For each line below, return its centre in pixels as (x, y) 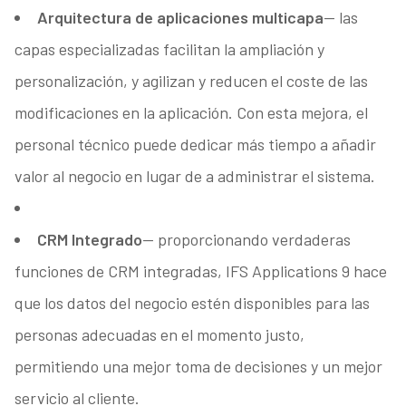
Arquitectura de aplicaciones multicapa (180, 18)
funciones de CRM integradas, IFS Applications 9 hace (200, 271)
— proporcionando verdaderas (246, 240)
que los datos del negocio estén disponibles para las (192, 303)
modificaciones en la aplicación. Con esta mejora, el (191, 113)
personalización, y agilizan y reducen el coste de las (191, 81)
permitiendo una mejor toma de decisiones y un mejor (198, 367)
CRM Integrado (89, 240)
